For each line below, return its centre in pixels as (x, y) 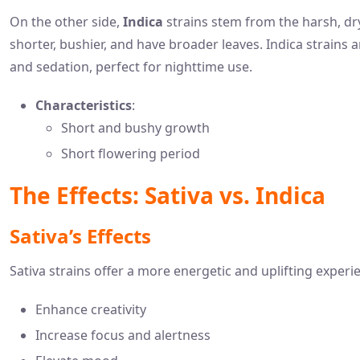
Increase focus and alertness (123, 335)
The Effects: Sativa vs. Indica (168, 195)
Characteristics (84, 105)
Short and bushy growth (135, 127)
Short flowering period (131, 153)
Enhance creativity (91, 309)
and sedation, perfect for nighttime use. (131, 66)
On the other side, (66, 21)
